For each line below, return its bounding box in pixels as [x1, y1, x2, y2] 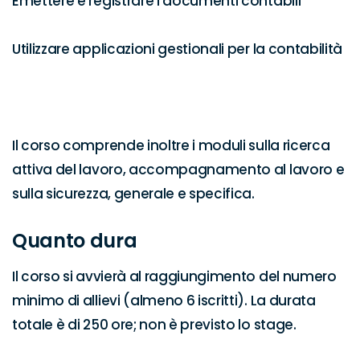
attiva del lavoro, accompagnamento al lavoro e [12, 160, 345, 179]
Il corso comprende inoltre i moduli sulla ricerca [12, 136, 330, 155]
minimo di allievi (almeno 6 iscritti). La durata [12, 291, 316, 310]
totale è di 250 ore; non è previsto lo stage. [12, 315, 297, 334]
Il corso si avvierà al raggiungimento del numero [12, 267, 337, 286]
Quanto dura [12, 227, 137, 254]
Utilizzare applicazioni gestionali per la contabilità [12, 39, 343, 59]
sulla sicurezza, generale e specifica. [12, 184, 255, 203]
